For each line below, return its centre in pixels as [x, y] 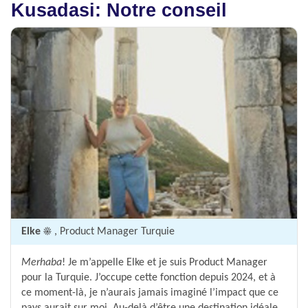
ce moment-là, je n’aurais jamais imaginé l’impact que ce [150, 293]
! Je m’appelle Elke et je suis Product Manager [165, 263]
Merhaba [42, 263]
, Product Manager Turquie [114, 232]
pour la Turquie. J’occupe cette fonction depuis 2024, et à [148, 278]
